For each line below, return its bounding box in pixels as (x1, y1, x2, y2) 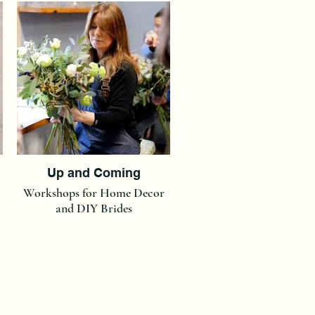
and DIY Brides (55, 200, 132, 216)
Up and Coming (46, 165, 141, 180)
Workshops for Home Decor (22, 184, 165, 200)
